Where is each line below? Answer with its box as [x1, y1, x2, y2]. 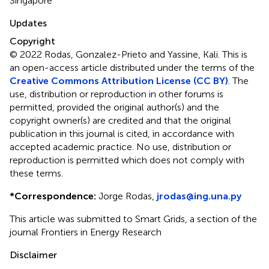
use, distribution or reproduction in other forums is [10, 88, 223, 100]
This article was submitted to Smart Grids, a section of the [10, 213, 257, 225]
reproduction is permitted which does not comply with [10, 154, 244, 166]
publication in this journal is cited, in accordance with [10, 127, 234, 139]
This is [222, 48, 247, 60]
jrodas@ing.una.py [157, 190, 241, 202]
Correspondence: [14, 190, 96, 202]
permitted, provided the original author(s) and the [10, 101, 219, 113]
